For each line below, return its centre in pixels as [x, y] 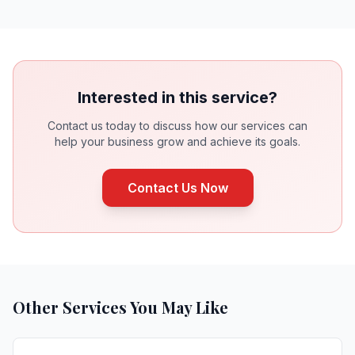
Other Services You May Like [120, 307]
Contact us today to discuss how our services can [177, 126]
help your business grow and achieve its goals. [177, 141]
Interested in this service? [177, 97]
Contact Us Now [177, 188]
